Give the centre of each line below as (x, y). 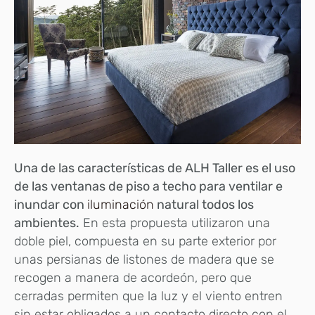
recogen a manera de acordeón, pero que (133, 278)
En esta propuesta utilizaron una (175, 223)
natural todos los (204, 205)
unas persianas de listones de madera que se (144, 260)
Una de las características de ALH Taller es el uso (155, 168)
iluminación (121, 205)
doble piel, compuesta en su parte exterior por (145, 242)
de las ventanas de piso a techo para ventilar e (148, 187)
